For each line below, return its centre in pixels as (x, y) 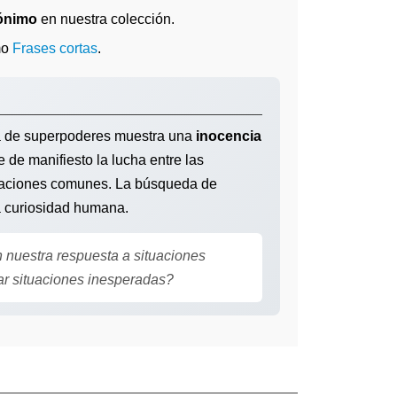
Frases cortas (55, 48)
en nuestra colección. (106, 19)
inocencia (229, 136)
